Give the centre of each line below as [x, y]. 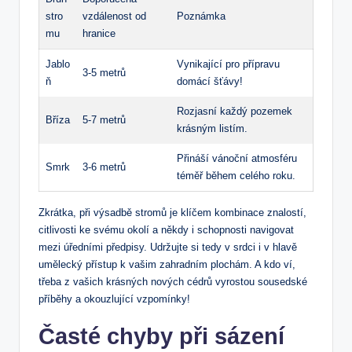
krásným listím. [212, 129]
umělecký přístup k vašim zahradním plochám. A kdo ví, [167, 265]
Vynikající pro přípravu [228, 64]
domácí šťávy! [210, 82]
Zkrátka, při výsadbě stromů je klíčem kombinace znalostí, [172, 213]
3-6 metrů [104, 167]
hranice [99, 34]
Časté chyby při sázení [161, 337]
